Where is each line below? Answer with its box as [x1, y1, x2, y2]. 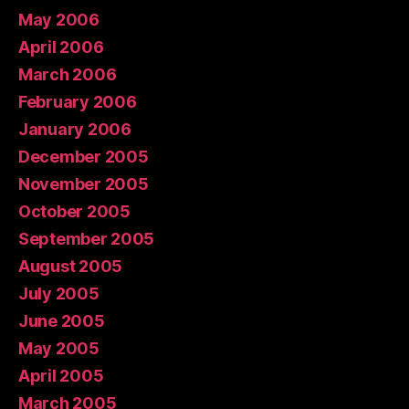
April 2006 [18, 37, 104, 57]
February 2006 [18, 91, 137, 111]
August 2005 [18, 256, 123, 276]
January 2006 [18, 119, 131, 139]
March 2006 [18, 64, 117, 84]
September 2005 [18, 228, 155, 248]
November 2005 [18, 173, 149, 194]
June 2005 [18, 310, 105, 330]
